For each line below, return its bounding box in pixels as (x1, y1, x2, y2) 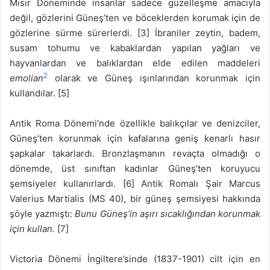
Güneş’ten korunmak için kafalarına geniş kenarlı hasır (10, 132, 260, 144)
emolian (10, 72, 43, 84)
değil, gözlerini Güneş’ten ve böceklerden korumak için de (10, 11, 260, 24)
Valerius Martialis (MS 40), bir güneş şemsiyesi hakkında (10, 192, 260, 204)
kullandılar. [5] (10, 87, 69, 99)
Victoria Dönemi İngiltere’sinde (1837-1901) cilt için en (10, 253, 260, 265)
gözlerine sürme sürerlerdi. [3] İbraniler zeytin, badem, (10, 27, 260, 39)
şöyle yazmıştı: (10, 207, 75, 219)
